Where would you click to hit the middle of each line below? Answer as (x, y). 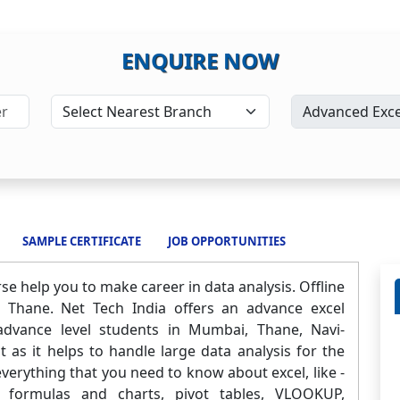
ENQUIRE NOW (200, 60)
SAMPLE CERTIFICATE (82, 241)
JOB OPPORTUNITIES (227, 241)
